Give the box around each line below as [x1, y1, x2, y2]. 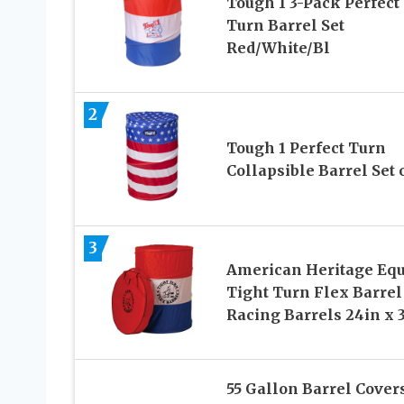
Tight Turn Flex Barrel [225, 283, 402, 302]
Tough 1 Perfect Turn [225, 138, 386, 157]
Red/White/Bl [225, 39, 330, 58]
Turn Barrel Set [225, 16, 344, 35]
